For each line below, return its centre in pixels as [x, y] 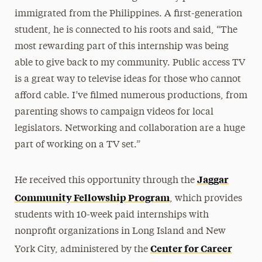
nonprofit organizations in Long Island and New [120, 231]
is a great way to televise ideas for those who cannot [127, 79]
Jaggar [213, 179]
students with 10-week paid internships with [111, 215]
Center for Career [191, 248]
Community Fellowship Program [92, 197]
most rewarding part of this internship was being [121, 46]
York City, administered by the [82, 249]
